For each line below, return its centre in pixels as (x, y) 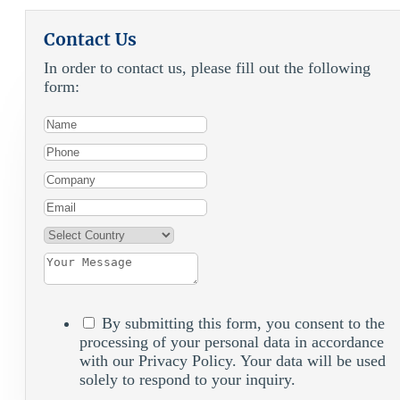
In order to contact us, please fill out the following (207, 67)
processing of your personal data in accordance (232, 342)
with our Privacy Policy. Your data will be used (233, 360)
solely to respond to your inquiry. (187, 379)
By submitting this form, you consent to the (243, 323)
